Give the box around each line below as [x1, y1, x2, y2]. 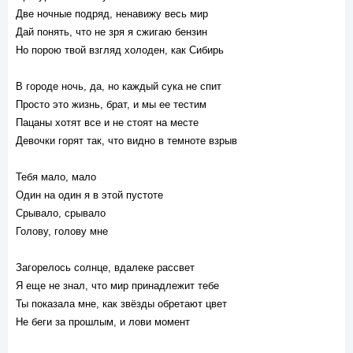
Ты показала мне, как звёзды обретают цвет [16, 298, 227, 310]
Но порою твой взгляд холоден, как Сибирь [16, 44, 224, 56]
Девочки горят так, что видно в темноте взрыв [16, 135, 237, 147]
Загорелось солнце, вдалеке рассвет [16, 262, 195, 273]
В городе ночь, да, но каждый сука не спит [16, 80, 221, 92]
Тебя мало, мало [16, 171, 96, 183]
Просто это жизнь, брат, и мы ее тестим [16, 98, 206, 110]
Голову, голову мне [16, 225, 108, 237]
